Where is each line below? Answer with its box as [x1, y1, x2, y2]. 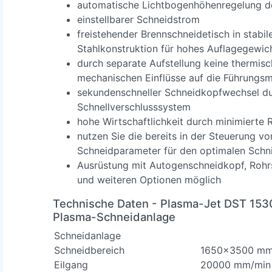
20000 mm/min [200, 258, 271, 271]
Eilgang [54, 258, 88, 271]
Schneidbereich [54, 243, 124, 256]
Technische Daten [53, 196, 149, 210]
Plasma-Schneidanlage [53, 209, 175, 223]
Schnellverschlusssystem [77, 100, 191, 113]
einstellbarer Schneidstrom [77, 13, 200, 25]
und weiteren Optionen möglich [77, 173, 221, 186]
